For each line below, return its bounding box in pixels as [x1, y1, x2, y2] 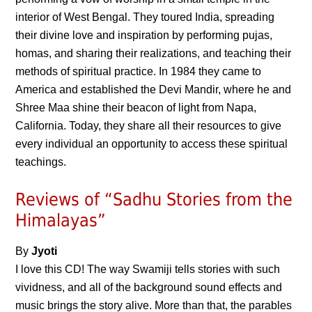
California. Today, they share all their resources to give [15, 120, 282, 132]
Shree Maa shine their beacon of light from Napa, [15, 102, 257, 114]
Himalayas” [15, 210, 107, 231]
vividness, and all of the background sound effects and [15, 281, 283, 293]
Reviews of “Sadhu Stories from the [15, 189, 293, 210]
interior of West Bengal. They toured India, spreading [15, 11, 275, 23]
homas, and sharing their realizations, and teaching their [15, 47, 292, 59]
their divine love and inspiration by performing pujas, [15, 29, 273, 41]
